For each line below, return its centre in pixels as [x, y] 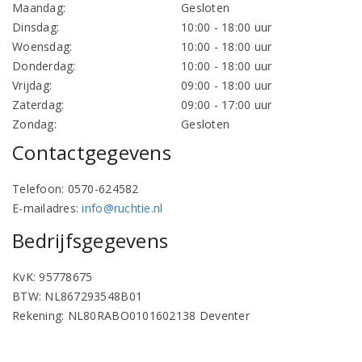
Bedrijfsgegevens [90, 240]
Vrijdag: [32, 85]
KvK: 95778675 [53, 277]
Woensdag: [42, 46]
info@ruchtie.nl [122, 208]
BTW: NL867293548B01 [78, 296]
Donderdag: [44, 66]
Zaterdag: [38, 105]
